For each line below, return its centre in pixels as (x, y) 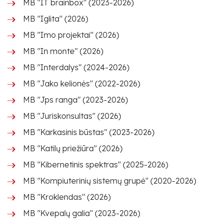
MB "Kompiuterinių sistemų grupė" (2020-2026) (110, 181)
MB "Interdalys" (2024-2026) (76, 67)
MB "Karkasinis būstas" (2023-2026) (89, 132)
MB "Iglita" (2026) (56, 19)
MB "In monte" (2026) (63, 51)
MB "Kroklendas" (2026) (67, 197)
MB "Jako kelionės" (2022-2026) (82, 83)
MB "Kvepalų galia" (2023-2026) (82, 213)
